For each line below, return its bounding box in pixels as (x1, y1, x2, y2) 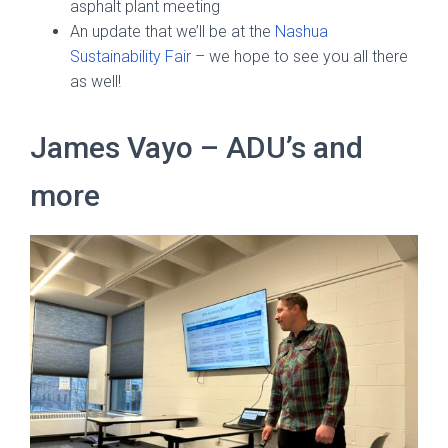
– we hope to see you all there (195, 47, 408, 66)
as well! (70, 72, 121, 91)
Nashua (275, 22, 328, 41)
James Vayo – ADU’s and (30, 130, 363, 165)
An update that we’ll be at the (70, 22, 275, 41)
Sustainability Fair (70, 47, 195, 66)
